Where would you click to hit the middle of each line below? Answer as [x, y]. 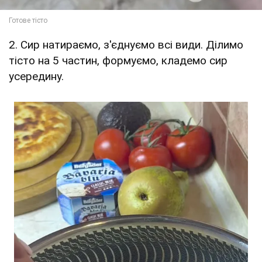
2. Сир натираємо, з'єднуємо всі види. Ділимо [126, 45]
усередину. [36, 77]
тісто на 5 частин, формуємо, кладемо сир [118, 61]
